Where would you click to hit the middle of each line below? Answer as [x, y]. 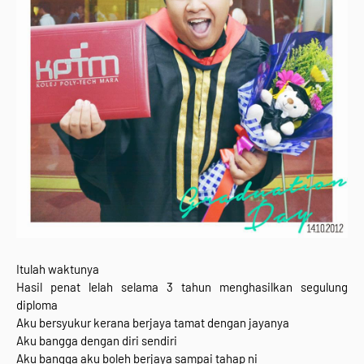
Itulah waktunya [58, 269]
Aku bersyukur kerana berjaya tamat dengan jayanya [153, 323]
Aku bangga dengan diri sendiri [97, 340]
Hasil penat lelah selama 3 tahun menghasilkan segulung [182, 287]
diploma [37, 305]
